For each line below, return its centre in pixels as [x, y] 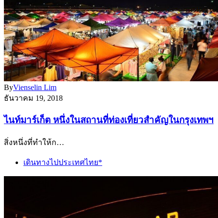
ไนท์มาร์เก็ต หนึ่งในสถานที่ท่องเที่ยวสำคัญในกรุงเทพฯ [109, 120]
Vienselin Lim [35, 87]
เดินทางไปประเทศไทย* [63, 163]
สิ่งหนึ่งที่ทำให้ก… [34, 143]
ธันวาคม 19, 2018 [33, 98]
